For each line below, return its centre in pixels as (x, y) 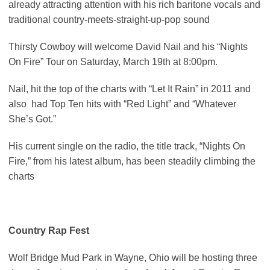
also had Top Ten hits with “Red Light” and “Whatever (122, 104)
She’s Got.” (32, 119)
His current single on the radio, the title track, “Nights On (127, 146)
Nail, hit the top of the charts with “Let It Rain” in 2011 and (130, 89)
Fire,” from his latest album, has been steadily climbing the (132, 162)
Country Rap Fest (49, 231)
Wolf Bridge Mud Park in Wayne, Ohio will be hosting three (133, 258)
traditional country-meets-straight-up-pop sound (109, 20)
